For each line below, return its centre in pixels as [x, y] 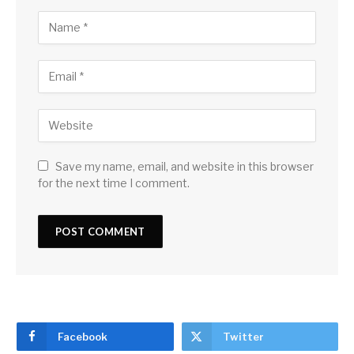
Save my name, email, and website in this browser [185, 166]
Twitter [243, 336]
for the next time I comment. [114, 183]
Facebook [83, 336]
